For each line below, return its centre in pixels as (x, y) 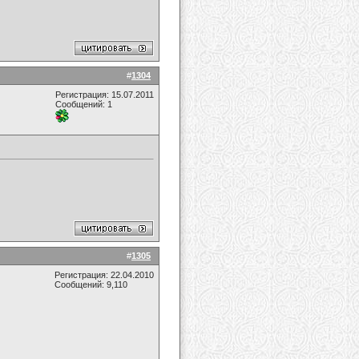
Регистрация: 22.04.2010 (104, 275)
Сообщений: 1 (84, 104)
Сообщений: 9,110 (91, 284)
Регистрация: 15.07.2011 (105, 95)
